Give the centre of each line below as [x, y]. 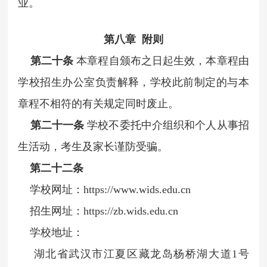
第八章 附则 [133, 39]
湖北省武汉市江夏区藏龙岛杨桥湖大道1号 [133, 254]
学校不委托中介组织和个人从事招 [168, 125]
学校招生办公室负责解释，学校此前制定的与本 [133, 82]
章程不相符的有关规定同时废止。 [99, 103]
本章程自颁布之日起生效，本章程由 [163, 60]
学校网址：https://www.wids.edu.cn [105, 189]
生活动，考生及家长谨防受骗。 [93, 146]
